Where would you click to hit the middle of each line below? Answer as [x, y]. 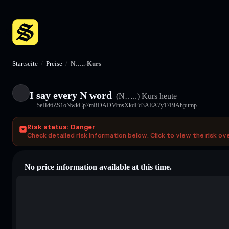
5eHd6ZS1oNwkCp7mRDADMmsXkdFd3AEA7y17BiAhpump [117, 105]
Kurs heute [158, 96]
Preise [54, 64]
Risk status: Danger [61, 127]
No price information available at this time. [98, 167]
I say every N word [71, 95]
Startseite [25, 64]
